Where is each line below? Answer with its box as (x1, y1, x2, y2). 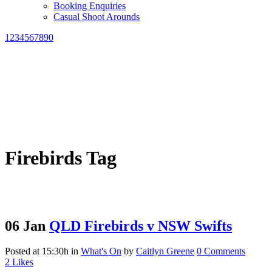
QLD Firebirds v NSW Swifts (49, 217, 232, 234)
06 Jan (5, 217, 46, 234)
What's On (81, 246, 121, 257)
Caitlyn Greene (136, 246, 194, 257)
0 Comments (197, 246, 245, 257)
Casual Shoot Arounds (53, 11, 140, 22)
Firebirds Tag (5, 147, 117, 169)
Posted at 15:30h (5, 246, 69, 257)
